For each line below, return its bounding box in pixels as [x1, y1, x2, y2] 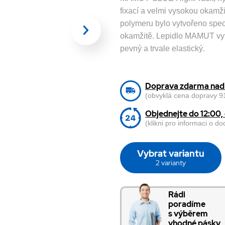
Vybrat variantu [137, 148, 204, 160]
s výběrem [168, 208, 208, 219]
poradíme [168, 198, 205, 209]
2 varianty [156, 158, 186, 168]
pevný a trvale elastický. [120, 44, 205, 53]
